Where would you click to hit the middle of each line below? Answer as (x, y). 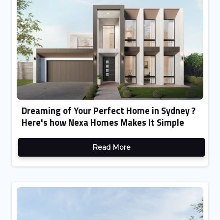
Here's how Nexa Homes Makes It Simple (103, 122)
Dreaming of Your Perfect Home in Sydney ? (109, 110)
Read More (111, 147)
